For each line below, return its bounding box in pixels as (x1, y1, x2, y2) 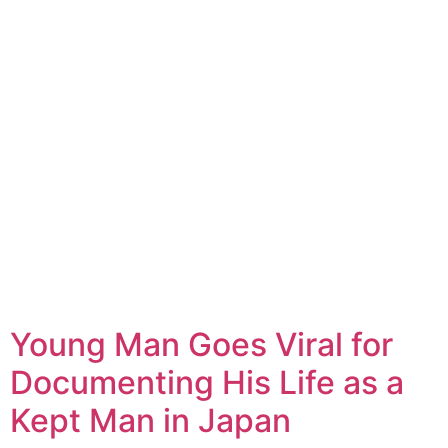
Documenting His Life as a (10, 362, 404, 402)
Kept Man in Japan (10, 400, 291, 440)
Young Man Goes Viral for (10, 324, 393, 364)
